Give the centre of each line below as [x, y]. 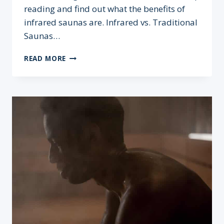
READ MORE [45, 58]
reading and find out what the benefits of [104, 9]
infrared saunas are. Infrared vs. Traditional [111, 22]
